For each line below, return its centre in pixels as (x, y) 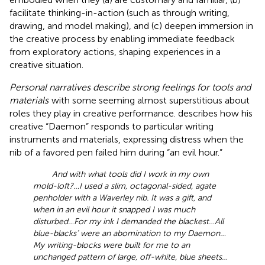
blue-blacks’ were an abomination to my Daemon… (130, 233)
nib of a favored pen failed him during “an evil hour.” (116, 152)
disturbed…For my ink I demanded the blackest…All (128, 221)
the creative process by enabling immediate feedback (122, 38)
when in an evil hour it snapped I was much (114, 209)
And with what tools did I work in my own (130, 174)
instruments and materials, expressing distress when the (127, 139)
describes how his (215, 113)
